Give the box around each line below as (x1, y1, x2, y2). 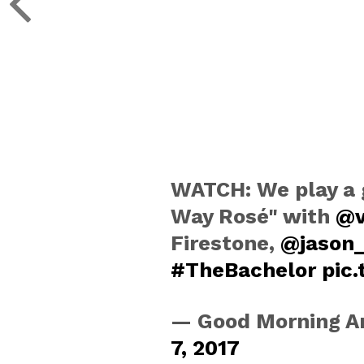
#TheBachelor (170, 258, 316, 282)
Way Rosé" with (170, 204, 336, 228)
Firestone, (170, 231, 280, 255)
